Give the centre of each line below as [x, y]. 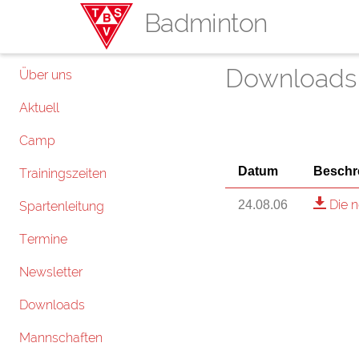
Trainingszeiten [63, 173]
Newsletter [51, 272]
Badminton [206, 23]
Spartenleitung [62, 206]
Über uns [46, 75]
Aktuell [39, 108]
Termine [43, 239]
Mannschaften [61, 338]
